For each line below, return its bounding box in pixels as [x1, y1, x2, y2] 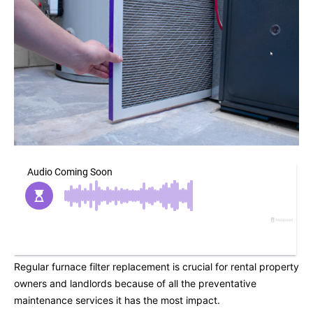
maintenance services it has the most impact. [14, 294, 220, 307]
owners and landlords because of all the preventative [14, 277, 256, 290]
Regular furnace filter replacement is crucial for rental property [14, 261, 299, 273]
